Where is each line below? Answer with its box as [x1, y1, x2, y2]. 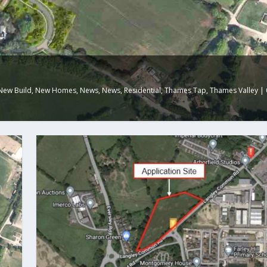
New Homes [35, 85, 77, 96]
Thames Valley [210, 85, 259, 96]
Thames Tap [164, 85, 207, 96]
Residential [124, 85, 162, 96]
